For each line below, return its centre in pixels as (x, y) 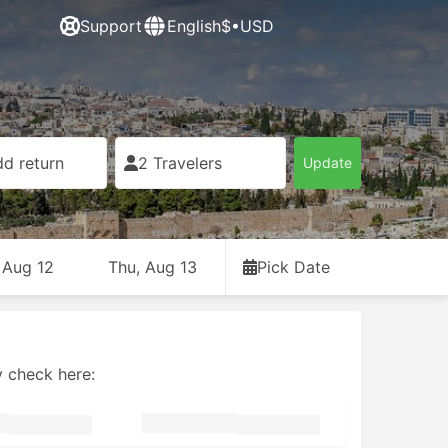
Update (327, 162)
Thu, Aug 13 (152, 267)
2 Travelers (180, 163)
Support (111, 26)
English (194, 26)
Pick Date (293, 267)
